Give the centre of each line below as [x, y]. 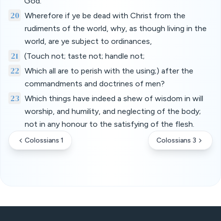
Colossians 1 [44, 140]
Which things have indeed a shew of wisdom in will [114, 98]
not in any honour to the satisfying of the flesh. [109, 124]
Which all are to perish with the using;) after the [109, 71]
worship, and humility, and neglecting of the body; [112, 111]
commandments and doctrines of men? [94, 84]
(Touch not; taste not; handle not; [84, 56]
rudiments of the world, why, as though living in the [115, 28]
